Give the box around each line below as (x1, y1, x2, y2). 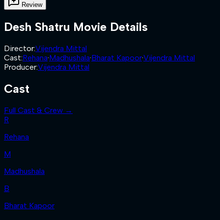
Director (4, 43, 34, 53)
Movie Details (70, 19, 148, 34)
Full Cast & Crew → (4, 105, 73, 115)
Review (22, 1, 42, 9)
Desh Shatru (4, 19, 70, 34)
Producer (4, 62, 36, 72)
